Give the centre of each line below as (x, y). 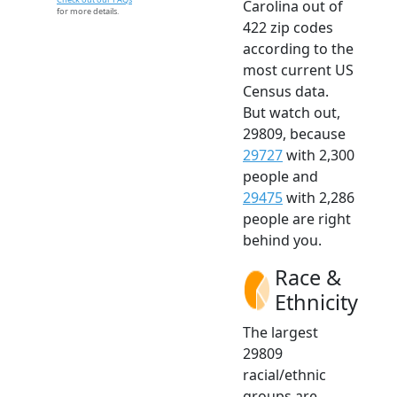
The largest (280, 333)
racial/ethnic (284, 375)
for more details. (88, 12)
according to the (298, 49)
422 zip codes (288, 28)
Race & (308, 278)
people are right (297, 219)
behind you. (282, 241)
